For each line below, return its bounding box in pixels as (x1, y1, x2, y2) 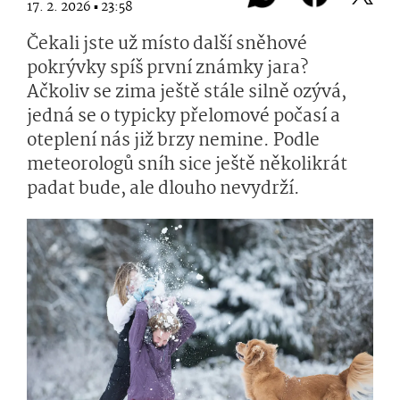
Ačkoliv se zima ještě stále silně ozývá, (27, 79, 346, 107)
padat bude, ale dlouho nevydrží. (27, 175, 300, 204)
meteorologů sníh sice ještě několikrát (27, 151, 347, 179)
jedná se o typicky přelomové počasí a (27, 103, 340, 131)
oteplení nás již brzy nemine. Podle (27, 127, 320, 155)
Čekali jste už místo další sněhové (27, 30, 307, 59)
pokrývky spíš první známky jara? (27, 54, 308, 83)
